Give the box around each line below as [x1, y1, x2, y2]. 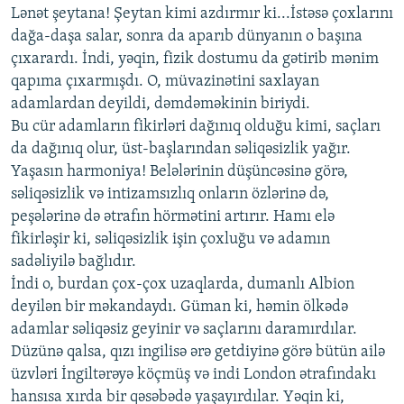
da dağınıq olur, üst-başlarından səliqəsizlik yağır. [11, 141, 351, 159]
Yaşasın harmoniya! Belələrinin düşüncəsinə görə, [11, 163, 348, 181]
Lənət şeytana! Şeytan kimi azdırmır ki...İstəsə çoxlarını [11, 5, 393, 23]
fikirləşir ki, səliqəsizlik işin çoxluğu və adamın [11, 231, 330, 249]
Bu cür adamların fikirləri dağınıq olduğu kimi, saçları [11, 118, 381, 136]
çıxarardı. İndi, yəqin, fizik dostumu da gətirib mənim [11, 50, 379, 69]
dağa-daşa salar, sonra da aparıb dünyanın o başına [11, 28, 363, 46]
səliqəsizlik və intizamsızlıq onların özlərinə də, [11, 186, 329, 204]
